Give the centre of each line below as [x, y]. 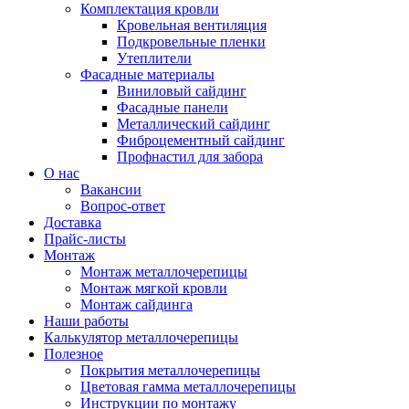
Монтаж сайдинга [136, 305]
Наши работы [86, 321]
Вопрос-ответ [123, 206]
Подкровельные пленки [191, 42]
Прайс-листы [85, 239]
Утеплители [154, 58]
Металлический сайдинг [194, 124]
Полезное [73, 354]
